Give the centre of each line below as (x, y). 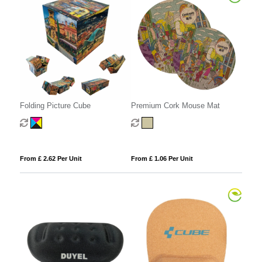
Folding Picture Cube (55, 106)
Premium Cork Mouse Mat (175, 106)
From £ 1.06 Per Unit (162, 159)
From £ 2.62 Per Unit (51, 159)
